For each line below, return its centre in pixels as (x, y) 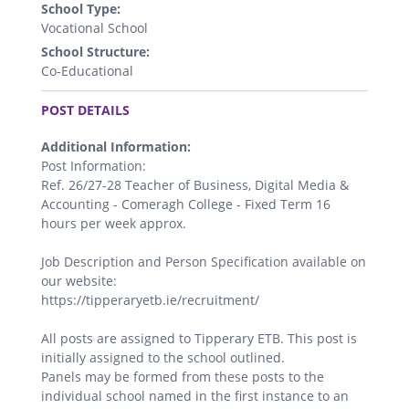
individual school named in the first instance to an (195, 396)
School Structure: (95, 52)
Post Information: (94, 166)
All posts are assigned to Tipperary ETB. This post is (199, 339)
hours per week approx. (114, 224)
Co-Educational (87, 71)
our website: (79, 281)
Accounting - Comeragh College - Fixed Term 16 (186, 204)
